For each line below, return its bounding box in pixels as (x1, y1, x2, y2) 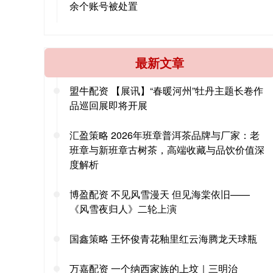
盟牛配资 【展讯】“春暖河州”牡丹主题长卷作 (69, 83, 263, 98)
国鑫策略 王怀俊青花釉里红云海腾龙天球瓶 (69, 232, 257, 246)
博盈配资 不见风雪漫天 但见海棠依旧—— (69, 187, 250, 202)
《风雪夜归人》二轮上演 (69, 202, 177, 216)
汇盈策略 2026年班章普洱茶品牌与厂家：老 (69, 128, 260, 143)
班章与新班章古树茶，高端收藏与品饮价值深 (69, 143, 264, 157)
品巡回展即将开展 (69, 98, 147, 113)
